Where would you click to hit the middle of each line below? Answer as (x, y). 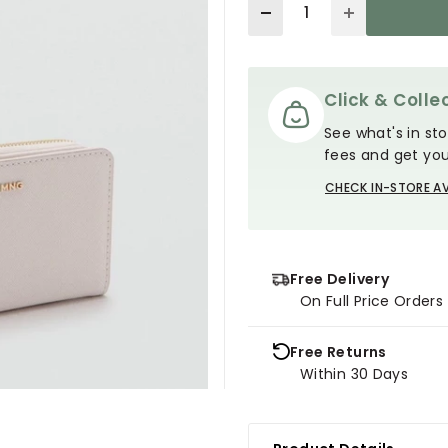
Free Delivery (340, 278)
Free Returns (338, 351)
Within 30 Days (354, 373)
